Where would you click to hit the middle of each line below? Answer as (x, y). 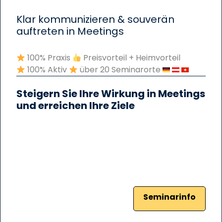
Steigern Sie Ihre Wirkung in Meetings (111, 94)
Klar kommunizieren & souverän (95, 20)
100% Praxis (49, 58)
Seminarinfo (169, 197)
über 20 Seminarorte (120, 70)
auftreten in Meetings (70, 31)
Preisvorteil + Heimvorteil (131, 58)
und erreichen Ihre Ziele (76, 106)
